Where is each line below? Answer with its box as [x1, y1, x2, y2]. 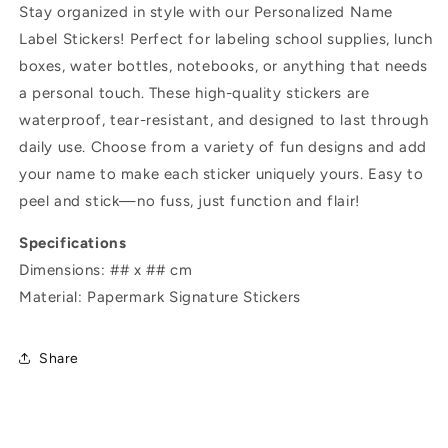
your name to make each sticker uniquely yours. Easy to [19, 165, 424, 184]
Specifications [19, 234, 127, 253]
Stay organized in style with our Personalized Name [19, 3, 394, 22]
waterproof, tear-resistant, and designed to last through [19, 111, 429, 130]
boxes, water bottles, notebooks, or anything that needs [19, 57, 429, 76]
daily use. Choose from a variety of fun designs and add [19, 138, 428, 157]
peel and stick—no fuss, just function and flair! [19, 192, 360, 211]
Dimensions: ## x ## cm [19, 261, 193, 280]
